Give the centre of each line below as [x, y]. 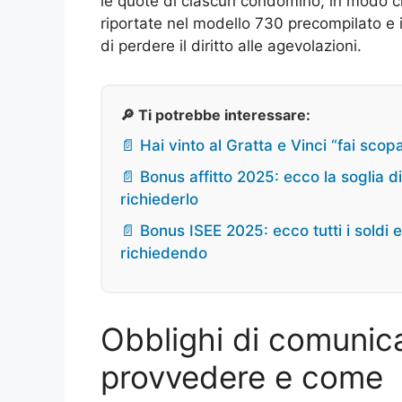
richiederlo [159, 200]
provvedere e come [242, 377]
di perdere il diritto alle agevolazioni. [231, 46]
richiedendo [164, 253]
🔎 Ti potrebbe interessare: [215, 115]
